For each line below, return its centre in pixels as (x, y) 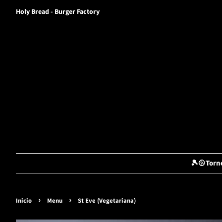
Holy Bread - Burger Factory (58, 12)
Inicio (24, 201)
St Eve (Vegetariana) (107, 201)
